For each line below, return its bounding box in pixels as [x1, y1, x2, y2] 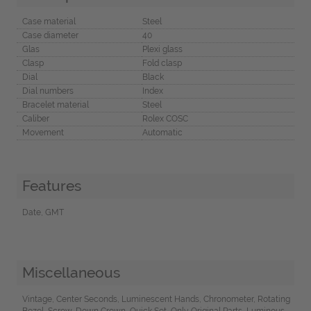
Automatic [142, 128, 183, 138]
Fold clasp [142, 58, 182, 69]
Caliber [22, 114, 49, 124]
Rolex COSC [142, 114, 188, 124]
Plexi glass [142, 44, 183, 55]
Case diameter [22, 31, 78, 41]
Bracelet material [22, 100, 89, 110]
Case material [22, 17, 76, 27]
